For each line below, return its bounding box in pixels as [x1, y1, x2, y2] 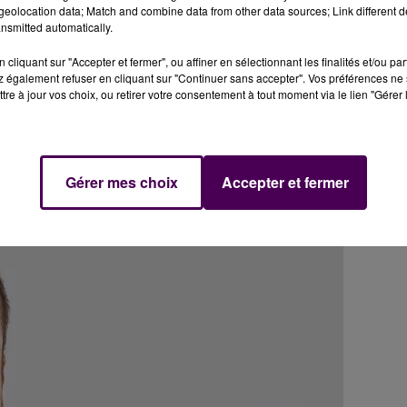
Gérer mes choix [65, 172, 178, 193]
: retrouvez [17, 167, 101, 189]
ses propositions [206, 167, 323, 189]
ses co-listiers [101, 167, 200, 189]
